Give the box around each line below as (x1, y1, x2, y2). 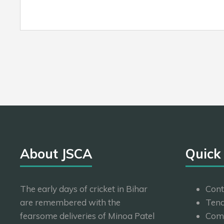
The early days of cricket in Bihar (20, 183, 147, 194)
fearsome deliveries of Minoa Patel (20, 210, 154, 221)
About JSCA (20, 145, 92, 162)
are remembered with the (20, 197, 120, 207)
